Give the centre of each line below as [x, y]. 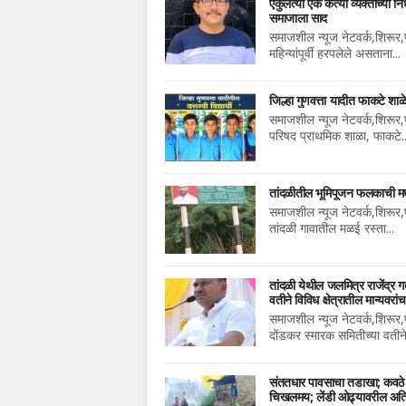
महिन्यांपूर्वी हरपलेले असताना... [335, 53]
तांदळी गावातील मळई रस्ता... [332, 228]
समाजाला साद [299, 18]
